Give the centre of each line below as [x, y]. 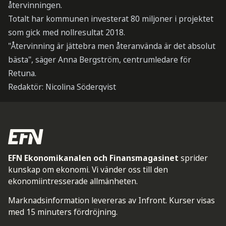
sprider [194, 158]
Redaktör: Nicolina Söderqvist [62, 87]
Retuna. [22, 73]
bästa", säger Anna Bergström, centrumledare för [99, 60]
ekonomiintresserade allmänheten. [73, 181]
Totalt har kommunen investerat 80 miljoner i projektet [110, 19]
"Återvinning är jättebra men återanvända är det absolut [111, 46]
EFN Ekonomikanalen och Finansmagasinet [93, 158]
